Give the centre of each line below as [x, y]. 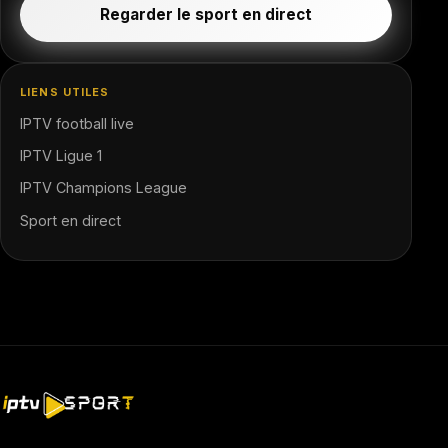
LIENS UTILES [65, 91]
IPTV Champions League [104, 188]
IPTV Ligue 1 [61, 156]
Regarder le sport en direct [206, 14]
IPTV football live [77, 123]
